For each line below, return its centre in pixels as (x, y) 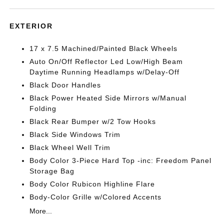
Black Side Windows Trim (75, 134)
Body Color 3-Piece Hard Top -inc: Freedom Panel (121, 160)
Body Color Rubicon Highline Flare (92, 184)
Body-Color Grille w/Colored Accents (96, 197)
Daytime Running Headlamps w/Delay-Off (105, 72)
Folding (43, 108)
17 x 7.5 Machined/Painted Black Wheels (104, 48)
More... (41, 211)
